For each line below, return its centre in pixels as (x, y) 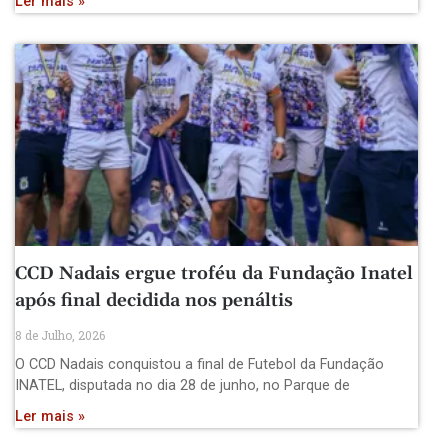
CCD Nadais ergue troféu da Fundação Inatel (214, 273)
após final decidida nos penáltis (154, 300)
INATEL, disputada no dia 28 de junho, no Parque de (182, 385)
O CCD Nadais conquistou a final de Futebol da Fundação (199, 364)
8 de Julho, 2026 (60, 334)
